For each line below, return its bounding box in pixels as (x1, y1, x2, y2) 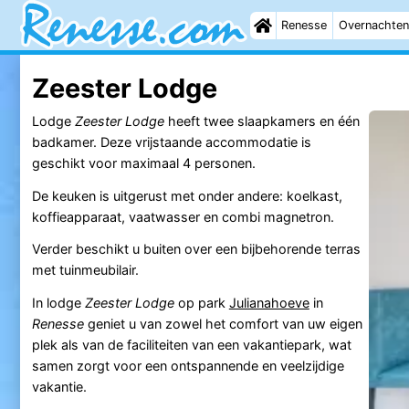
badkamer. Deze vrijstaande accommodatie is (31, 133, 311, 150)
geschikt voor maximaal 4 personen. (31, 154, 256, 171)
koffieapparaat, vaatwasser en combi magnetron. (31, 208, 334, 225)
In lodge (31, 295, 85, 311)
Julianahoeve (228, 295, 309, 311)
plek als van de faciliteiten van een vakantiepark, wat (31, 337, 351, 353)
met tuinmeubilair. (31, 262, 139, 278)
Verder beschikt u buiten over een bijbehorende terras (31, 241, 361, 257)
